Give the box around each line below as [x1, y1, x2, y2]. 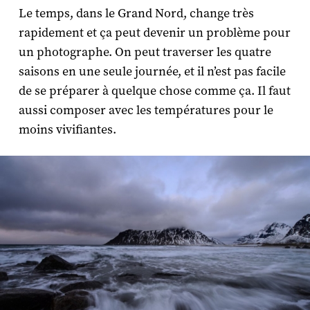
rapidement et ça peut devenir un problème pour [18, 25, 291, 42]
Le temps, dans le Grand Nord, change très [18, 6, 254, 22]
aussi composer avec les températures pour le [18, 102, 273, 119]
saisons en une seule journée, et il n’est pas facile [18, 64, 286, 80]
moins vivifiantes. [18, 122, 116, 138]
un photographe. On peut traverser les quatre [18, 44, 271, 61]
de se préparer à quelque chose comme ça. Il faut [18, 83, 291, 100]
